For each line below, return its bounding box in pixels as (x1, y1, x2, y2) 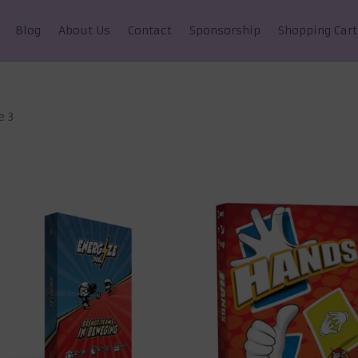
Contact (128, 23, 173, 38)
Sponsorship (189, 23, 261, 38)
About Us (58, 23, 111, 38)
